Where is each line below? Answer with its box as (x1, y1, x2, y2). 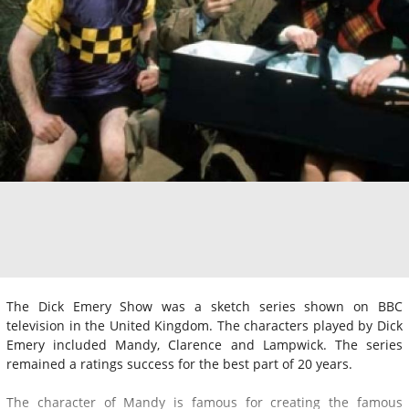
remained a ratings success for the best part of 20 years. (6, 354, 352, 372)
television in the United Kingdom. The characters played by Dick (6, 316, 403, 334)
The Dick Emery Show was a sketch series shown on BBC (6, 297, 403, 315)
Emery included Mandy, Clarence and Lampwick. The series (6, 335, 403, 353)
